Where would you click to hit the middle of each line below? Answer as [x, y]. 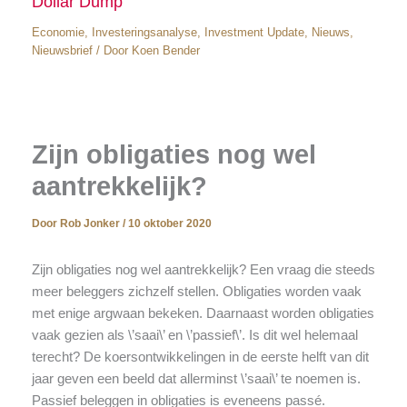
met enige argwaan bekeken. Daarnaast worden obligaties [203, 313]
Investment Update [254, 32]
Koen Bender [165, 50]
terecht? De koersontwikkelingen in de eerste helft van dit [200, 357]
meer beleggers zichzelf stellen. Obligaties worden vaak [196, 291]
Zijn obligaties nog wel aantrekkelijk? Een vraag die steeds [203, 269]
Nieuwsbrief [62, 50]
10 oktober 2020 [169, 224]
